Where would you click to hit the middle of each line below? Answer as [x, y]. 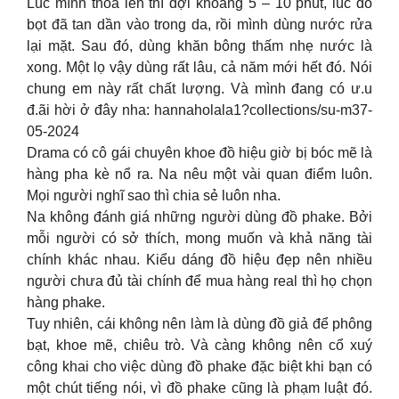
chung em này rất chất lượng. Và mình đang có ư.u [199, 89]
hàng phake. [66, 302]
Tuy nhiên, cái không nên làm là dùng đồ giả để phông [199, 324]
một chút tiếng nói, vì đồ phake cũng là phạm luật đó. [199, 388]
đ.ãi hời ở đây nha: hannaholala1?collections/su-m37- [199, 110]
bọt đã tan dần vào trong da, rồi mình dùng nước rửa [199, 24]
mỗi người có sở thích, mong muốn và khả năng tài [199, 238]
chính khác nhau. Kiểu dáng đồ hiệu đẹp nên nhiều [199, 260]
